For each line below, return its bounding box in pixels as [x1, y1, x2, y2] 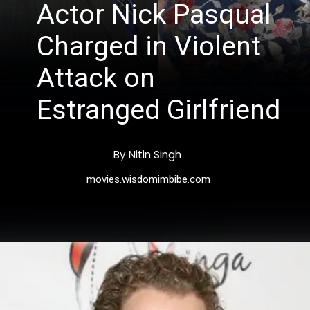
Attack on [37, 62, 156, 95]
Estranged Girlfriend [37, 94, 281, 127]
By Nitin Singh [113, 147, 182, 162]
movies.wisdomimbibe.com [86, 172, 211, 185]
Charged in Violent [37, 30, 262, 63]
